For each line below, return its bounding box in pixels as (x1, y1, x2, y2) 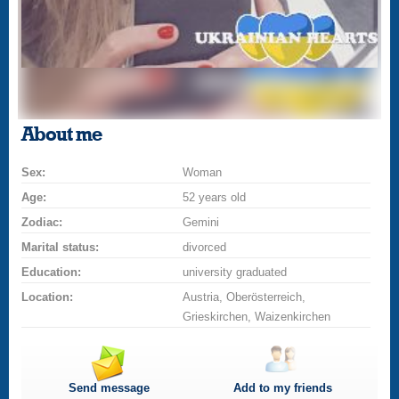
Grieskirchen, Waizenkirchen (183, 310, 331, 323)
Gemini (183, 216, 220, 229)
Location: (21, 290, 74, 304)
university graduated (183, 265, 288, 279)
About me (21, 125, 102, 144)
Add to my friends (233, 381, 333, 395)
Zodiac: (21, 216, 63, 229)
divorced (183, 240, 227, 254)
